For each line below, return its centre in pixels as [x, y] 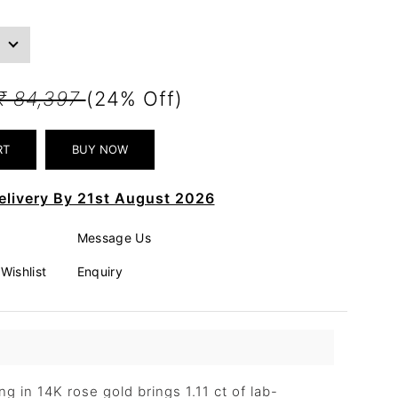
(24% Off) [134, 99]
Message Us [114, 237]
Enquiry [99, 271]
